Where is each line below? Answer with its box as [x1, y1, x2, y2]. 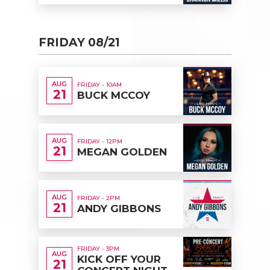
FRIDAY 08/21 [39, 35, 120, 49]
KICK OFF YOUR [77, 253, 161, 266]
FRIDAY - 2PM [77, 193, 120, 202]
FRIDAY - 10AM [77, 80, 122, 89]
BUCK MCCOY [77, 89, 150, 101]
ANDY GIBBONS [77, 202, 161, 215]
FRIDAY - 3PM [77, 245, 119, 253]
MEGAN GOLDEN [77, 145, 167, 158]
